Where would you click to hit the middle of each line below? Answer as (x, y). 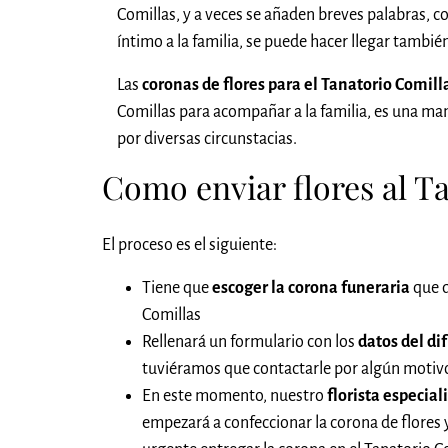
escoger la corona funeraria (311, 288)
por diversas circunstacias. (207, 138)
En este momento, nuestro (233, 396)
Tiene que (177, 288)
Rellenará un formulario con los (250, 342)
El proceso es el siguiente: (189, 245)
